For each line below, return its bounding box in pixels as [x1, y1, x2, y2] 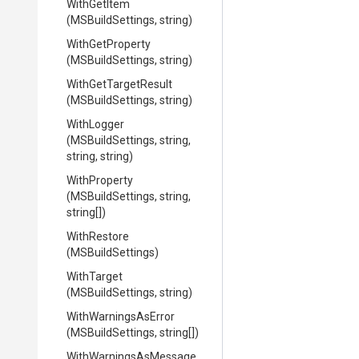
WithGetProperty [67, 38, 151, 50]
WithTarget [67, 270, 123, 283]
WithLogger [67, 118, 124, 131]
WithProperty [67, 174, 133, 187]
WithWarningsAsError [67, 310, 175, 323]
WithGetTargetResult [67, 78, 172, 91]
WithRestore [67, 230, 129, 243]
